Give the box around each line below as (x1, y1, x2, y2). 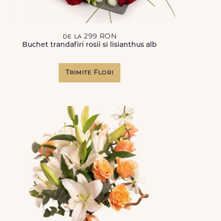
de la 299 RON (62, 33, 116, 40)
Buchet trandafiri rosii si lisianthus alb (22, 41, 157, 49)
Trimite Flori (65, 69, 114, 76)
